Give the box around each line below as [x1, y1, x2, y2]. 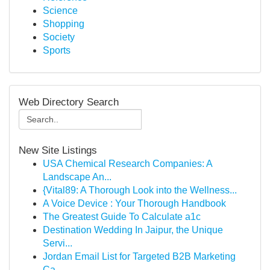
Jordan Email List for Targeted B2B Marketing [43, 251, 236, 262]
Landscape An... [43, 172, 111, 182]
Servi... [43, 238, 72, 248]
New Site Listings [19, 144, 97, 156]
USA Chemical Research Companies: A [43, 159, 212, 169]
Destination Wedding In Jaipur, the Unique [43, 225, 223, 235]
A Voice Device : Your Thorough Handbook [43, 198, 226, 209]
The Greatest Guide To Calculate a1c [43, 212, 201, 222]
